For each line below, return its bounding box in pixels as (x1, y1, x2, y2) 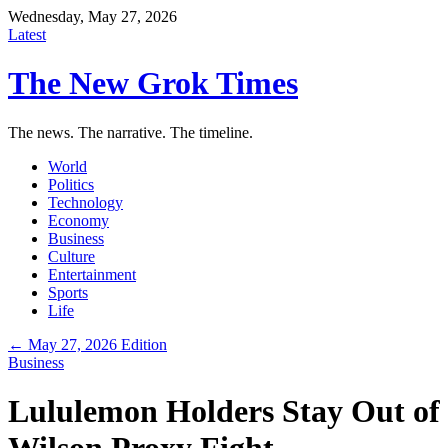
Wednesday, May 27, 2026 (8, 8, 177, 25)
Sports (48, 283, 88, 301)
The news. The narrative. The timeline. (8, 123, 253, 141)
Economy (48, 211, 109, 229)
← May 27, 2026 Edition (8, 335, 167, 353)
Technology (48, 193, 123, 211)
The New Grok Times (8, 65, 298, 102)
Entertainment (48, 265, 136, 283)
